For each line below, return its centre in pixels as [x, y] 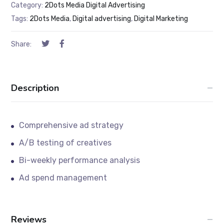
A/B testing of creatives [65, 143]
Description [35, 88]
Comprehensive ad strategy [71, 125]
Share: [21, 44]
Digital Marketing [161, 19]
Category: [28, 5]
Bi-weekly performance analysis [80, 160]
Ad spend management [63, 178]
